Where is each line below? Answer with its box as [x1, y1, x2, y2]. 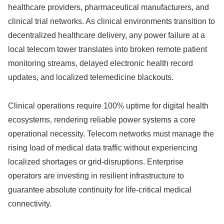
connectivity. [8, 199, 51, 208]
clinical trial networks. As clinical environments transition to [8, 17, 215, 26]
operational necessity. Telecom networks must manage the [8, 129, 214, 138]
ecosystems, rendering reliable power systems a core [8, 115, 195, 124]
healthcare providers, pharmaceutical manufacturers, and [8, 3, 209, 12]
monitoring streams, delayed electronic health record [8, 59, 193, 68]
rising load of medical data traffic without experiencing [8, 143, 197, 152]
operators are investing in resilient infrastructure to [8, 171, 184, 180]
